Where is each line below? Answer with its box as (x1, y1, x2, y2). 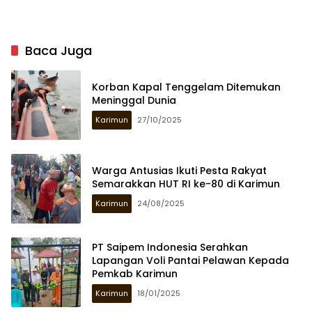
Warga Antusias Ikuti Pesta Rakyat (92, 163, 267, 178)
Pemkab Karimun (92, 267, 180, 281)
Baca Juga (25, 41, 92, 59)
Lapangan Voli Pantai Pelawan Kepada (92, 253, 289, 268)
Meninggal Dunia (92, 93, 176, 107)
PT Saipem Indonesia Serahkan (92, 240, 248, 255)
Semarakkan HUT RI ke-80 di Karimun (92, 176, 283, 191)
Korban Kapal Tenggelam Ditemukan (92, 79, 281, 94)
